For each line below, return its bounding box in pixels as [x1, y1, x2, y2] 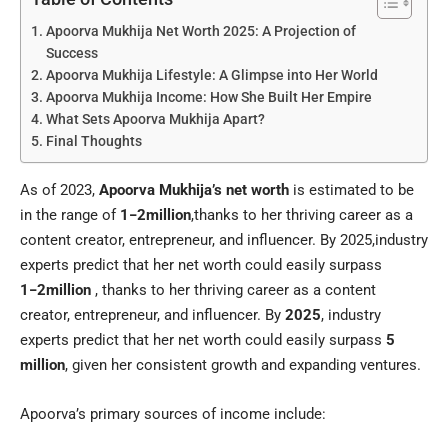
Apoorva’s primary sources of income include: [20, 404, 326, 423]
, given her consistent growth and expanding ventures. [65, 355, 421, 374]
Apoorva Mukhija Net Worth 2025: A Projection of [45, 22, 356, 39]
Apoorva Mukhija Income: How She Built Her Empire [45, 88, 372, 105]
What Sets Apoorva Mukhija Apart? [45, 110, 265, 127]
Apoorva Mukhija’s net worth [99, 180, 289, 199]
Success [45, 44, 98, 61]
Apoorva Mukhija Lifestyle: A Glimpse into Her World [45, 66, 378, 83]
